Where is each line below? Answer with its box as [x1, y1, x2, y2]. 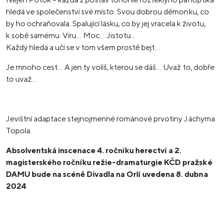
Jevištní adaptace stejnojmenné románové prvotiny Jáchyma [6, 114, 215, 123]
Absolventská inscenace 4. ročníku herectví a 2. [6, 146, 182, 155]
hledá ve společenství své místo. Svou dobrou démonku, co [6, 7, 209, 16]
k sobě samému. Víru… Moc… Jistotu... [6, 31, 136, 40]
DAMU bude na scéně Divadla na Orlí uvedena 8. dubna [6, 169, 208, 179]
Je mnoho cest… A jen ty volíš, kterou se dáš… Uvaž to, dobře [6, 62, 215, 72]
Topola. [6, 126, 32, 135]
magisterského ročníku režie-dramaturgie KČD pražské [6, 158, 213, 167]
